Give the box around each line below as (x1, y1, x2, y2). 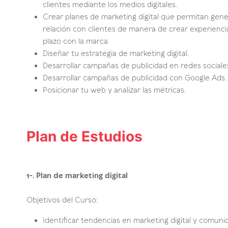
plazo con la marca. (43, 36, 109, 47)
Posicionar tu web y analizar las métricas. (43, 85, 186, 96)
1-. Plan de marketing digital (26, 170, 128, 181)
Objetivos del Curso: (26, 195, 98, 206)
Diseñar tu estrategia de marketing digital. (43, 48, 189, 59)
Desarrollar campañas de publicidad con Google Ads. (43, 73, 226, 83)
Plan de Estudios (26, 127, 142, 145)
